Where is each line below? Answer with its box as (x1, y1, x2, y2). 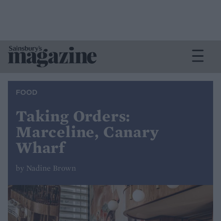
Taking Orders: (16, 106, 131, 126)
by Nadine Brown (16, 163, 76, 173)
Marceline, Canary (16, 122, 159, 142)
